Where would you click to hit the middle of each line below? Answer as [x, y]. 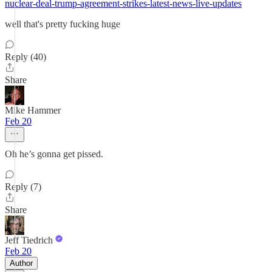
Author [21, 263]
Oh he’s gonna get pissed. [54, 154]
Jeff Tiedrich [29, 240]
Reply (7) [23, 187]
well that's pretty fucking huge [63, 24]
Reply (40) [25, 57]
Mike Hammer [33, 110]
